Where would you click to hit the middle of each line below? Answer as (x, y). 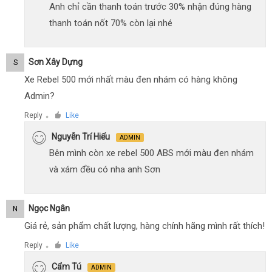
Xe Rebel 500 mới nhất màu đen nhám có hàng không (131, 80)
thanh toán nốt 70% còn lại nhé (111, 23)
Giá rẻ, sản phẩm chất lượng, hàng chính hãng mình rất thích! (144, 226)
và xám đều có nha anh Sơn (105, 170)
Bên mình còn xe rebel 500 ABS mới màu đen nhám (151, 153)
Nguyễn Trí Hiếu (81, 137)
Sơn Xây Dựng (56, 62)
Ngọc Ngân (49, 209)
